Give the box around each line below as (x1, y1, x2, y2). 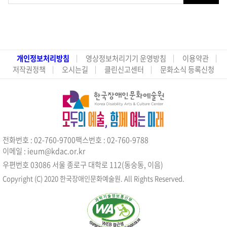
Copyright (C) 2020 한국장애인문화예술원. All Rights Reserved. (3, 173, 184, 183)
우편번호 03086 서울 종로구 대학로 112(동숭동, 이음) (3, 159, 163, 170)
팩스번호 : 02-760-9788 (75, 134, 148, 145)
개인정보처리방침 (17, 53, 69, 64)
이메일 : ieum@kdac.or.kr (3, 145, 85, 157)
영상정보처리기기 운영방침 (86, 53, 166, 64)
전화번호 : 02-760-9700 (3, 134, 75, 145)
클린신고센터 (104, 64, 144, 75)
